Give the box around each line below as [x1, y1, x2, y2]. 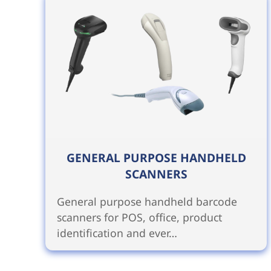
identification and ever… [56, 226, 177, 241]
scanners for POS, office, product [56, 210, 222, 225]
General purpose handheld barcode [56, 194, 237, 209]
